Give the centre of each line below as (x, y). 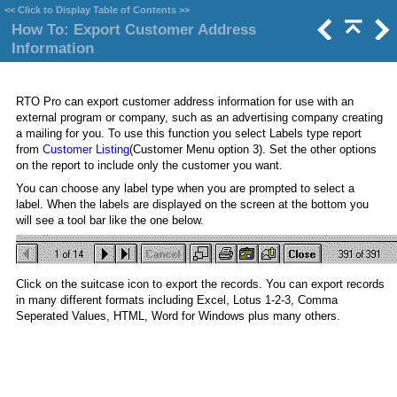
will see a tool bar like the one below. (110, 220)
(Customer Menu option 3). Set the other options (253, 149)
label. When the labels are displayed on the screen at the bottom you (192, 204)
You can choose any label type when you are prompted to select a (185, 188)
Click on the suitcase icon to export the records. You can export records (200, 284)
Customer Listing (86, 149)
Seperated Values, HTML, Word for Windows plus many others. (178, 316)
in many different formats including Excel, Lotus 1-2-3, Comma (177, 300)
